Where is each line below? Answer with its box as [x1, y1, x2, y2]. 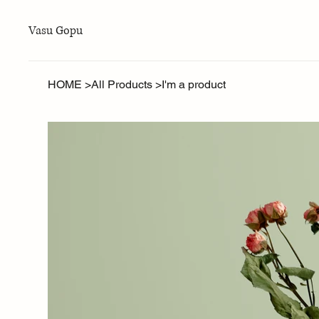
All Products [91, 77, 153, 91]
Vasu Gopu [28, 22, 83, 38]
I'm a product [162, 77, 226, 91]
